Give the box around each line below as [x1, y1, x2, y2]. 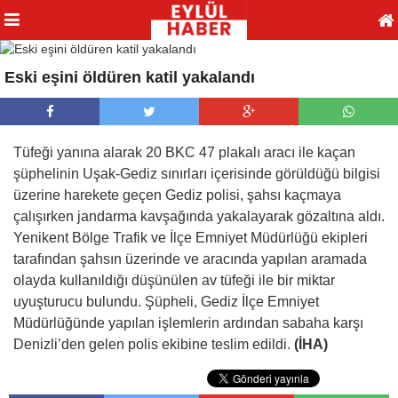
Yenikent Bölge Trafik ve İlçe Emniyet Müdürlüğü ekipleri [13, 230, 368, 245]
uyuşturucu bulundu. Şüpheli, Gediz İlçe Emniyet [13, 294, 319, 309]
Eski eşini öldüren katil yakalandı [4, 68, 255, 86]
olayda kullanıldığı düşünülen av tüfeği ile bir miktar [13, 273, 335, 288]
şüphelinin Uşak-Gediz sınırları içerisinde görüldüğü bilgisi [13, 166, 380, 181]
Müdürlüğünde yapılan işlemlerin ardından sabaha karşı [13, 315, 363, 330]
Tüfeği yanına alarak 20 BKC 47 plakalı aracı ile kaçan [13, 145, 355, 160]
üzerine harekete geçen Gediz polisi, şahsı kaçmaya [13, 187, 341, 203]
